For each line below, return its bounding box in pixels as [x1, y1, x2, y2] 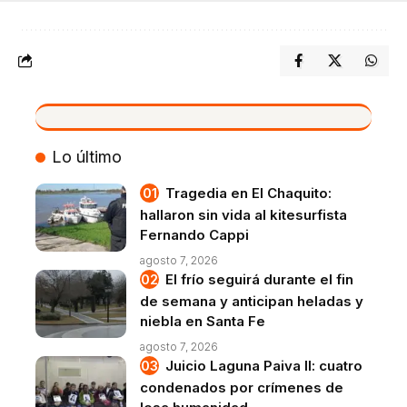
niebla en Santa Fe [140, 312, 265, 330]
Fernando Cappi [140, 225, 249, 243]
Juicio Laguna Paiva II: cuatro [165, 356, 362, 374]
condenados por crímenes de [140, 378, 343, 396]
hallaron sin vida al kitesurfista [140, 205, 347, 223]
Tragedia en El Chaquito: [165, 184, 332, 202]
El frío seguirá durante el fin [165, 270, 353, 288]
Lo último [51, 146, 122, 166]
